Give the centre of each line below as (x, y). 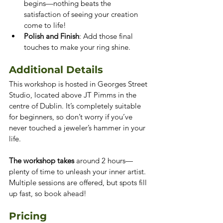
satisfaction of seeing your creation (82, 14)
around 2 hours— (105, 160)
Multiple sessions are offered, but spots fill (79, 182)
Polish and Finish (52, 36)
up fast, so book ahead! (48, 193)
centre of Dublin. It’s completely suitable (76, 106)
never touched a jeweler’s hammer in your (78, 127)
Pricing (28, 216)
